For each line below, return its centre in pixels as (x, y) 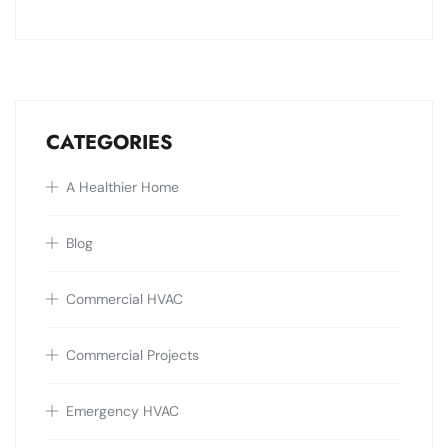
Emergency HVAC (122, 411)
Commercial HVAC (124, 299)
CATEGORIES (109, 143)
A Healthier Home (122, 187)
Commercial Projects (132, 355)
